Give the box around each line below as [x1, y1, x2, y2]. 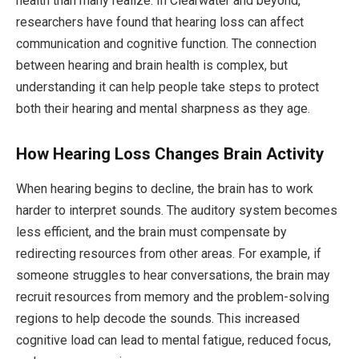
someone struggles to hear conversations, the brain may [16, 267, 330, 283]
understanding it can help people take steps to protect [16, 79, 319, 95]
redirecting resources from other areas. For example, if [16, 245, 321, 261]
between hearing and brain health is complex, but [16, 57, 288, 73]
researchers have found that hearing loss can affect [16, 14, 304, 30]
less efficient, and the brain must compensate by [16, 224, 287, 240]
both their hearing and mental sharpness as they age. [16, 100, 310, 116]
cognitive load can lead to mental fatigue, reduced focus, [16, 332, 331, 348]
